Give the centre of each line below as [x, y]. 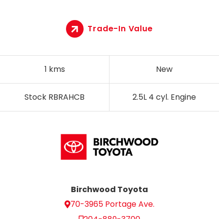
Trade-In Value [120, 28]
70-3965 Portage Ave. [112, 204]
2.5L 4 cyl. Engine [164, 97]
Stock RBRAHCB [55, 97]
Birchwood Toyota [109, 190]
